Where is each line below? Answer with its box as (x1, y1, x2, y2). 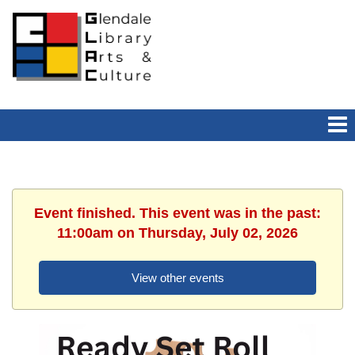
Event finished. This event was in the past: (34, 205, 321, 222)
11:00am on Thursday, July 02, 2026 (57, 225, 298, 242)
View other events (131, 271, 224, 285)
